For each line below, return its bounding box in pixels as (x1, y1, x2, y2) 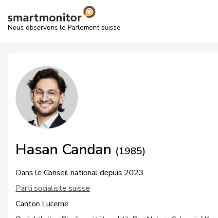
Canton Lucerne (16, 199, 69, 209)
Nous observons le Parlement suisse (8, 23, 121, 32)
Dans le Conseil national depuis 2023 (16, 167, 144, 178)
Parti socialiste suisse (16, 183, 90, 194)
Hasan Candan (16, 140, 115, 160)
